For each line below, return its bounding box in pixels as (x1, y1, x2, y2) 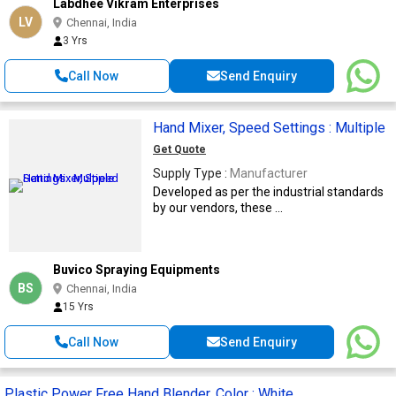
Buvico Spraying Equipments (53, 262, 220, 277)
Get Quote (153, 142, 206, 156)
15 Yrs (63, 300, 94, 313)
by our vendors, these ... (153, 200, 283, 215)
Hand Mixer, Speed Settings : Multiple (229, 118, 385, 136)
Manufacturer (230, 165, 308, 180)
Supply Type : (153, 165, 230, 180)
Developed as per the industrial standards (153, 184, 384, 199)
